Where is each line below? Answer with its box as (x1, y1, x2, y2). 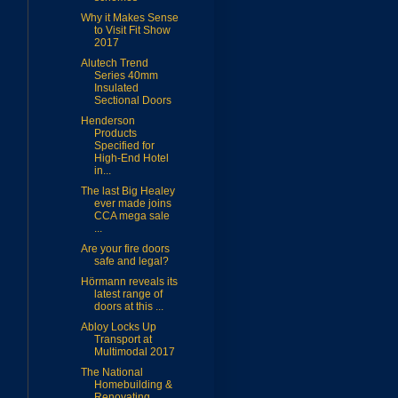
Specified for (93, 139, 155, 153)
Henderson (80, 115, 135, 128)
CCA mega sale (93, 210, 170, 223)
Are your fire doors (80, 243, 170, 256)
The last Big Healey (80, 185, 175, 198)
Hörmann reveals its (80, 275, 178, 289)
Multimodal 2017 (93, 346, 175, 359)
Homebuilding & (93, 378, 172, 392)
